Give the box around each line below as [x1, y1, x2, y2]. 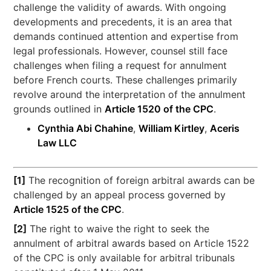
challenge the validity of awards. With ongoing [13, 1, 227, 14]
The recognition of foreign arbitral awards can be [25, 174, 255, 187]
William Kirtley [139, 122, 205, 135]
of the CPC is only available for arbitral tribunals [13, 252, 235, 264]
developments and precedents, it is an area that [13, 16, 233, 28]
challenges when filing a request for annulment [13, 59, 227, 72]
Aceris [210, 122, 240, 135]
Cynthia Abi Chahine [38, 122, 134, 135]
